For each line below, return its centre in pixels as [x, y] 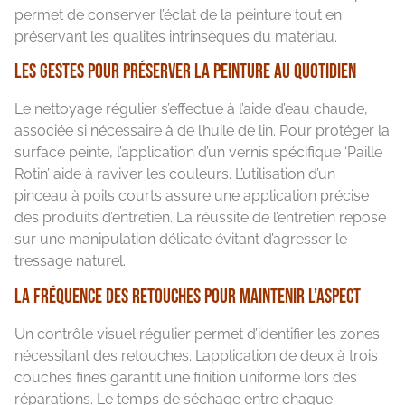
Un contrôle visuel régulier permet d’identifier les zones [197, 334]
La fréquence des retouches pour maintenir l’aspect [188, 297]
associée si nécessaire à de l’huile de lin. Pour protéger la [202, 131]
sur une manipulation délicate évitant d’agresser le [181, 240]
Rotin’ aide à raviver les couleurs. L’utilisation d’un [175, 174]
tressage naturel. [70, 261]
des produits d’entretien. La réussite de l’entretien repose [200, 218]
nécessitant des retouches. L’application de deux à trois [196, 355]
